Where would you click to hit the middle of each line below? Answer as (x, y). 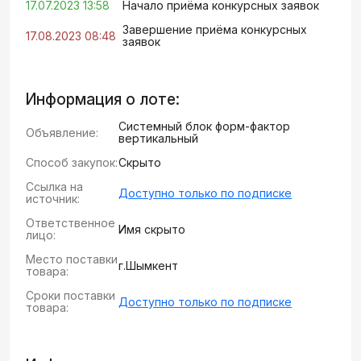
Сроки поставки (71, 295)
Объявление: (62, 132)
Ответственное (71, 223)
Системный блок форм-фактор (205, 126)
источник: (53, 199)
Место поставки (72, 259)
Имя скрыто (152, 229)
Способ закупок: (72, 162)
